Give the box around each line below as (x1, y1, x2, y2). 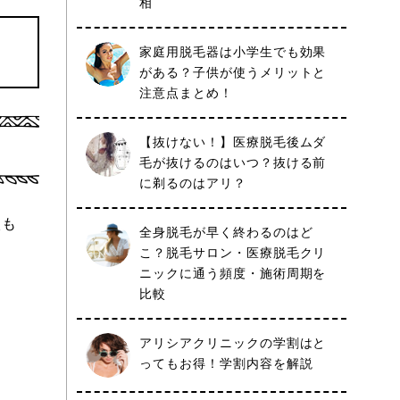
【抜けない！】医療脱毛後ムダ (139, 135, 327, 149)
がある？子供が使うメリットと (139, 65, 327, 79)
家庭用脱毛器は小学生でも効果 (139, 45, 327, 59)
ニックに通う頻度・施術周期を (139, 266, 327, 280)
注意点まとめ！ (139, 86, 233, 100)
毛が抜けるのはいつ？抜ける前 (139, 155, 327, 170)
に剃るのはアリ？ (139, 176, 246, 190)
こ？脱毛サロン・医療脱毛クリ (139, 246, 327, 260)
